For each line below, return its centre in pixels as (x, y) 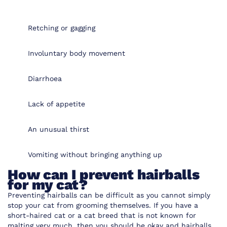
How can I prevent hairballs (104, 175)
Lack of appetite (56, 104)
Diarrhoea (46, 79)
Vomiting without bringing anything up (95, 155)
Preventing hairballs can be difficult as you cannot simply (109, 195)
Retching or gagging (62, 28)
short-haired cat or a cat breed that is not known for (102, 215)
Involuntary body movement (77, 53)
